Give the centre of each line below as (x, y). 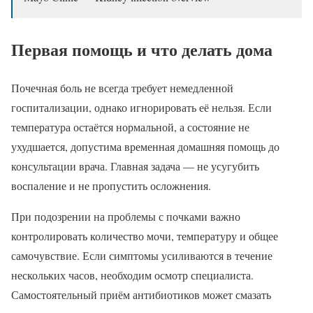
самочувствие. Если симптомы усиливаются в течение (142, 256)
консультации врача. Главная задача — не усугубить (135, 166)
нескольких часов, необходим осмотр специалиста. (132, 275)
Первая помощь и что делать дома (142, 50)
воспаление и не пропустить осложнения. (111, 186)
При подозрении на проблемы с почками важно (126, 217)
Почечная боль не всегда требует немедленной (122, 88)
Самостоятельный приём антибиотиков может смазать (141, 295)
